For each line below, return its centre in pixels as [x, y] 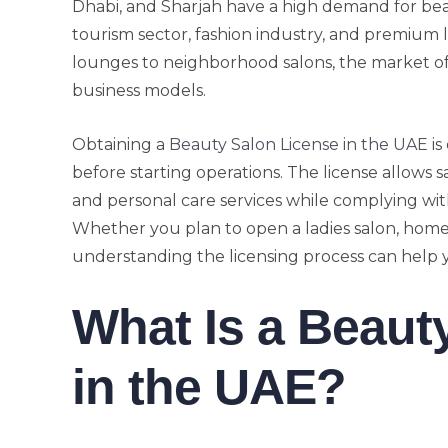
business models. [139, 90]
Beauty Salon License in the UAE [298, 144]
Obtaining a [120, 144]
